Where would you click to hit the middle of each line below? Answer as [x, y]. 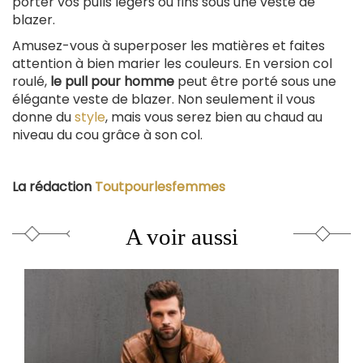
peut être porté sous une [255, 81]
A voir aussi [181, 236]
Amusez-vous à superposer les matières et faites [169, 45]
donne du [43, 117]
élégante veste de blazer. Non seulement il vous [164, 99]
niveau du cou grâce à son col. [107, 135]
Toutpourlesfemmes [160, 186]
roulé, [31, 81]
